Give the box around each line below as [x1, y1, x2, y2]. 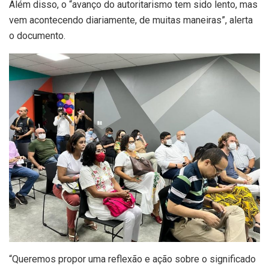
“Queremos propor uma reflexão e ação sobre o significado [9, 253, 256, 265]
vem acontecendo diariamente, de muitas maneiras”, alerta [9, 14, 253, 26]
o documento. [9, 29, 65, 41]
